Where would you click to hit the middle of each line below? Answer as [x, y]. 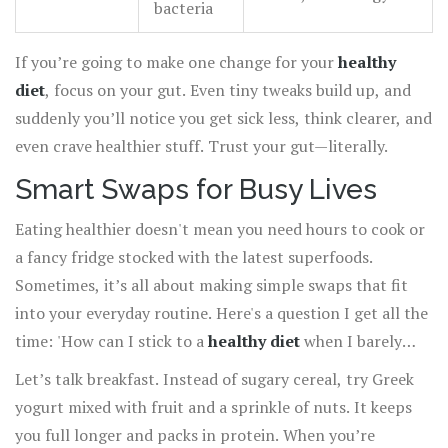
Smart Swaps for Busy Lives [196, 190]
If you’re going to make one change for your [176, 62]
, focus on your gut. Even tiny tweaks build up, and [228, 90]
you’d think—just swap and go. [125, 397]
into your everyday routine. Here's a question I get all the [221, 313]
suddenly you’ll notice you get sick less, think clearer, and [223, 118]
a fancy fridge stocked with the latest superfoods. [194, 257]
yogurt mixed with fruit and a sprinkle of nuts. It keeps [213, 407]
